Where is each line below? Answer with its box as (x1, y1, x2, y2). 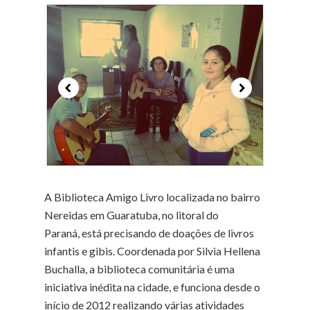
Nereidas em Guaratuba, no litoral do (44, 208, 219, 221)
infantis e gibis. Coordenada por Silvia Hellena (44, 244, 260, 257)
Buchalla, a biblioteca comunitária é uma (44, 262, 235, 275)
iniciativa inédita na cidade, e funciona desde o (44, 280, 260, 293)
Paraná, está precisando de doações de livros (44, 226, 254, 239)
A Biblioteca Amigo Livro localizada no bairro (44, 190, 260, 203)
